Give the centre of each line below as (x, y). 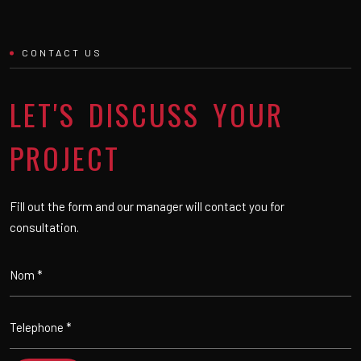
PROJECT (65, 158)
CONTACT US (62, 52)
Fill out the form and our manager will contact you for (147, 206)
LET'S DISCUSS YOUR (147, 114)
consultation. (44, 227)
